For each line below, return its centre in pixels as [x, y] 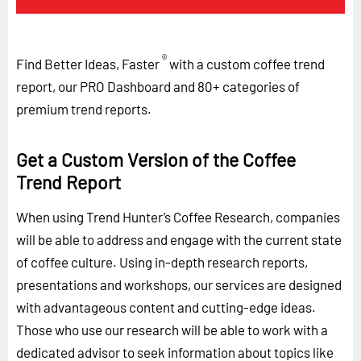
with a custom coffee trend [246, 63]
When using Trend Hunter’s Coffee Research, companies [178, 216]
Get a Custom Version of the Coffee [156, 159]
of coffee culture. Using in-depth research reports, [162, 261]
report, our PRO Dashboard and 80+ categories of [158, 86]
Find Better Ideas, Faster [88, 63]
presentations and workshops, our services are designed [179, 284]
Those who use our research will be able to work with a [172, 329]
